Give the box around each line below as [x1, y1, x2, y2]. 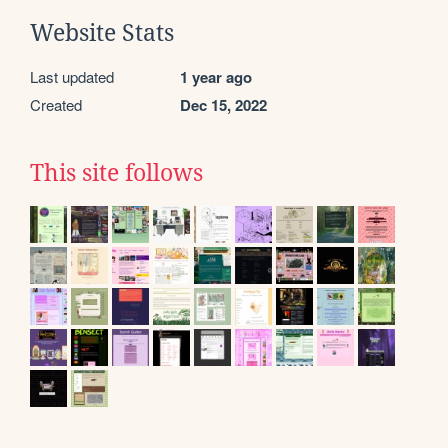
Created [30, 93, 82, 115]
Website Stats [30, 19, 174, 46]
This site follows [30, 159, 203, 186]
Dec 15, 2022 [180, 93, 267, 116]
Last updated [30, 65, 114, 87]
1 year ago [180, 65, 252, 88]
